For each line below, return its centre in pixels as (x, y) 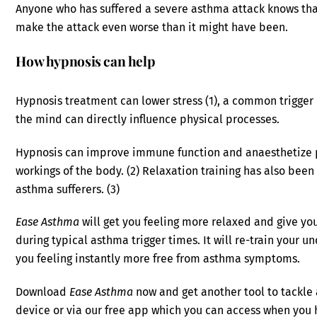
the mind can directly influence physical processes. (148, 119)
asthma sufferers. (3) (68, 189)
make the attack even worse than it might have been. (152, 28)
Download (43, 292)
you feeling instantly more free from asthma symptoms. (158, 259)
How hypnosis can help (86, 61)
